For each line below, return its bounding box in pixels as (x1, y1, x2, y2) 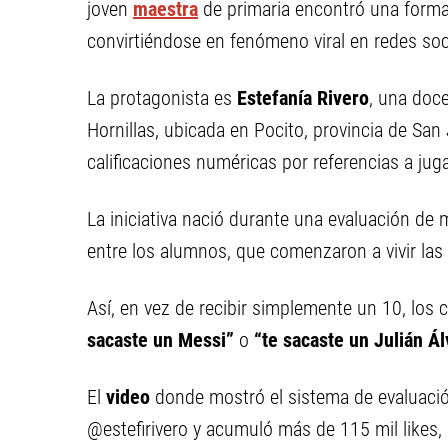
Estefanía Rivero (237, 86, 369, 110)
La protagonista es (87, 86, 237, 110)
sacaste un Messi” (87, 328, 234, 352)
